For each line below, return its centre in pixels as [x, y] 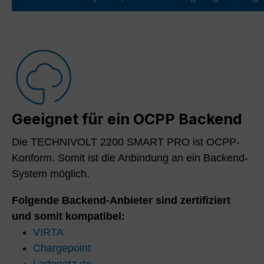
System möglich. [51, 174]
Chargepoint [62, 248]
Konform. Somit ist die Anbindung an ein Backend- [130, 158]
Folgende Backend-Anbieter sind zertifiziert [121, 200]
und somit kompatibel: [68, 216]
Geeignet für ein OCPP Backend [127, 119]
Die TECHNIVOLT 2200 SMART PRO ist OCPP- [126, 142]
